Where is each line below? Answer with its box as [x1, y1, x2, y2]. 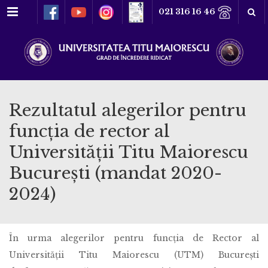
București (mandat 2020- [9, 162, 222, 184]
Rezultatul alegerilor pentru [9, 99, 246, 121]
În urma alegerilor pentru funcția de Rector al [9, 232, 259, 243]
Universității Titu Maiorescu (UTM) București [9, 249, 259, 260]
